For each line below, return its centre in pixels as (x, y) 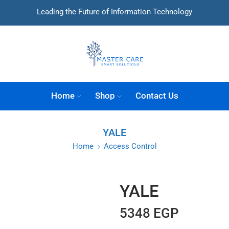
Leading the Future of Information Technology (114, 12)
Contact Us (157, 96)
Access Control (130, 146)
